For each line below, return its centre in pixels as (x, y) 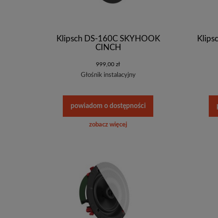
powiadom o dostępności (108, 106)
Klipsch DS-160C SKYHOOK (108, 38)
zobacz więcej (108, 125)
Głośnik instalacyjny (108, 75)
